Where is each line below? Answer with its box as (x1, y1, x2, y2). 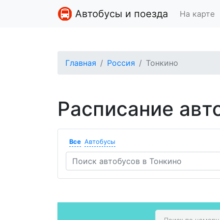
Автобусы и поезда (72, 8, 168, 20)
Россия (107, 58, 135, 68)
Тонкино (146, 58, 178, 68)
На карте (180, 9, 215, 19)
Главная (65, 58, 96, 68)
